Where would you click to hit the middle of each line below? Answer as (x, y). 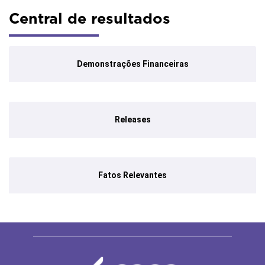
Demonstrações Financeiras (132, 64)
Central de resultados (90, 18)
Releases (132, 119)
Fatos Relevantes (132, 175)
